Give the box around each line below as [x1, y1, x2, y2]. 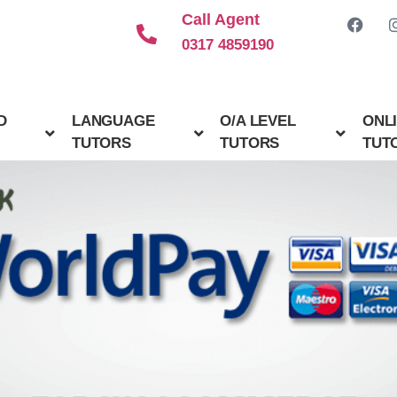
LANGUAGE [72, 112, 155, 129]
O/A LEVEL [220, 112, 296, 129]
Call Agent [182, 11, 260, 28]
